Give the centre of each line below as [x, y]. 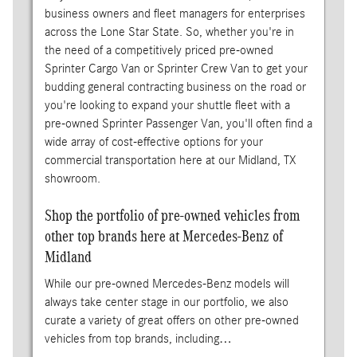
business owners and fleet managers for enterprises [175, 13]
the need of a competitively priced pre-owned [159, 50]
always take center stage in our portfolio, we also [166, 302]
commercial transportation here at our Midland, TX [170, 160]
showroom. [72, 178]
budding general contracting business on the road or [175, 86]
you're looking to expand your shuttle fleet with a [167, 105]
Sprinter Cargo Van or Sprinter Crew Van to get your [176, 68]
